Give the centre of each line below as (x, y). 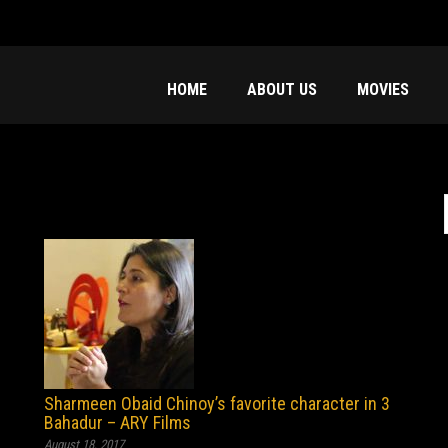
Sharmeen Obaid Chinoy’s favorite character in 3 (217, 403)
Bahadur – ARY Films (117, 422)
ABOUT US (282, 89)
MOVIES (383, 89)
